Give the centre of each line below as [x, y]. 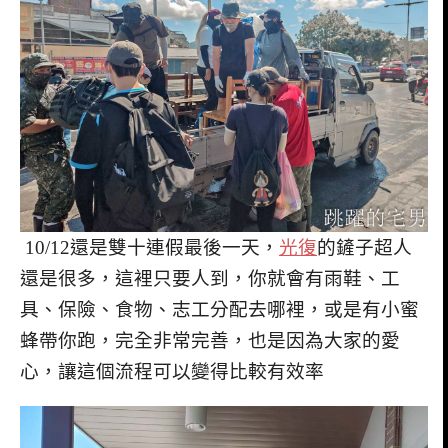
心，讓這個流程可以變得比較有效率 [172, 372]
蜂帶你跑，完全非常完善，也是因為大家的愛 [210, 341]
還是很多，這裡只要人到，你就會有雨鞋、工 [210, 279]
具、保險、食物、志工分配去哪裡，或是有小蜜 [219, 310]
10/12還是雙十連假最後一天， [149, 248]
